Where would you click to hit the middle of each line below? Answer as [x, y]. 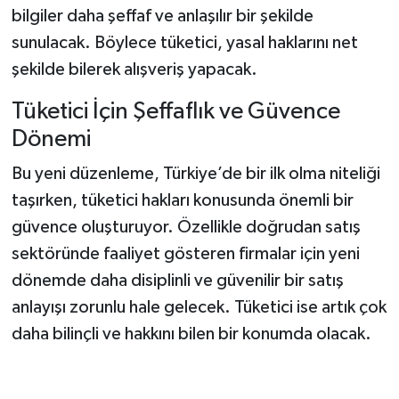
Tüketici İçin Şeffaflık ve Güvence [175, 111]
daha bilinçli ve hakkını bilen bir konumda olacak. [191, 334]
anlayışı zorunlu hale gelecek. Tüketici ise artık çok [199, 308]
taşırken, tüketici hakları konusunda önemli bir [182, 201]
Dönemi [51, 139]
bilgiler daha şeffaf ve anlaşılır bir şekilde [162, 16]
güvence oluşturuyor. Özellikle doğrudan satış [186, 228]
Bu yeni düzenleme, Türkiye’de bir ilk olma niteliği [195, 174]
